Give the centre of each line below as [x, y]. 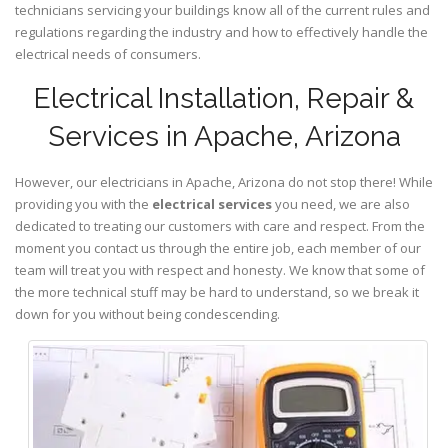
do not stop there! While [359, 181]
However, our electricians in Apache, [126, 181]
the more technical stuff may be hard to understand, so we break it [217, 291]
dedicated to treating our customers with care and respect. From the [220, 225]
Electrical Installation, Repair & [224, 98]
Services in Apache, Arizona [224, 136]
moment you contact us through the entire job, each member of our [218, 247]
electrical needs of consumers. [108, 53]
